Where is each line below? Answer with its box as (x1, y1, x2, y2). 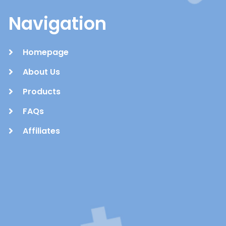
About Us (22, 66, 60, 78)
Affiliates (22, 125, 60, 137)
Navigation (9, 11, 107, 36)
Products (22, 85, 61, 97)
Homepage (22, 46, 69, 58)
